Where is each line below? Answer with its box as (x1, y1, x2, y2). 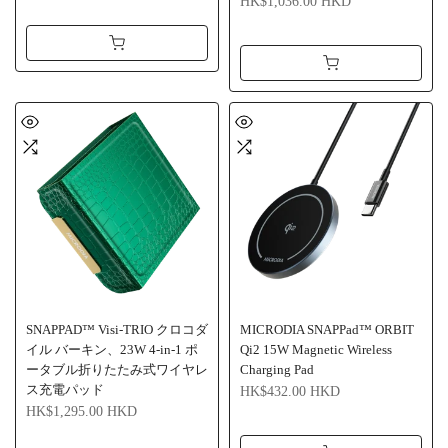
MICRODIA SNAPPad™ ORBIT (240, 322, 414, 337)
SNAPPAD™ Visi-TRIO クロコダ (26, 322, 208, 337)
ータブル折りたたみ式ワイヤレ (26, 362, 208, 377)
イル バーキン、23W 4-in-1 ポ (26, 342, 198, 357)
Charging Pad (240, 362, 314, 377)
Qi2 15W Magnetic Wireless (240, 342, 392, 357)
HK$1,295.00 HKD (26, 403, 137, 419)
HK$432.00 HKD (240, 383, 340, 399)
